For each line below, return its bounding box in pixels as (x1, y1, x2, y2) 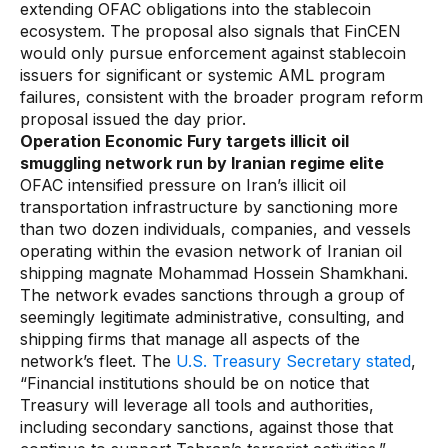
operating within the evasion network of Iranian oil (20, 241, 402, 261)
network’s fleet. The (20, 351, 176, 371)
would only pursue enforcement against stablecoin (20, 43, 406, 63)
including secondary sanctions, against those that (20, 417, 393, 437)
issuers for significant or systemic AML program (20, 65, 385, 85)
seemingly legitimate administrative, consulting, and (20, 307, 404, 327)
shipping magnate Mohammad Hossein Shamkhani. (20, 263, 408, 283)
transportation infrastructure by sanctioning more (20, 197, 398, 217)
